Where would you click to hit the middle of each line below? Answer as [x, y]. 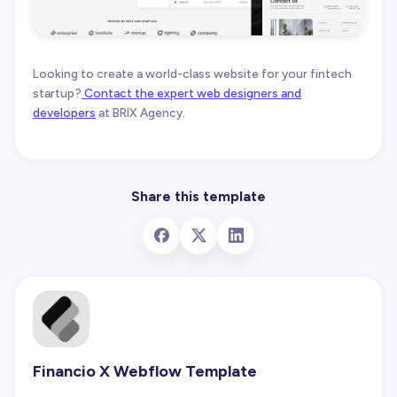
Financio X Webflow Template [145, 371]
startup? [57, 93]
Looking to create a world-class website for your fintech [192, 73]
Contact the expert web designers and [191, 93]
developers [64, 112]
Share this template [198, 196]
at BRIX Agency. [140, 112]
